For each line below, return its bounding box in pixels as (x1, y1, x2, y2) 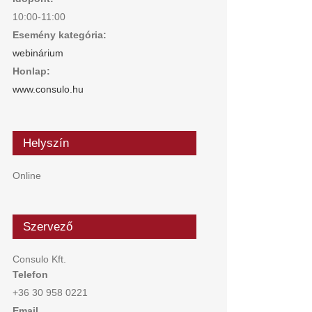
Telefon (13, 269, 48, 280)
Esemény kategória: (13, 29, 107, 40)
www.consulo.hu (13, 84, 84, 95)
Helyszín (23, 136, 69, 150)
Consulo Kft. (13, 253, 66, 265)
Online (13, 170, 41, 181)
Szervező (23, 220, 72, 233)
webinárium (13, 47, 63, 58)
